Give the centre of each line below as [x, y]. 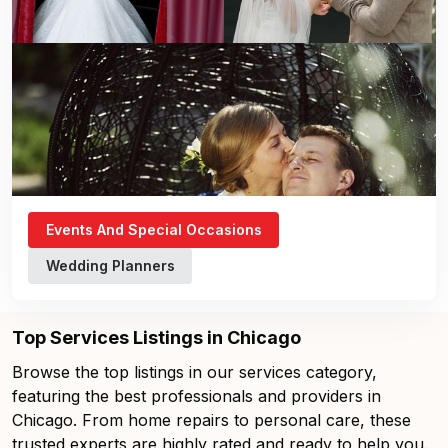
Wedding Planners [110, 265]
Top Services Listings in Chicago [156, 337]
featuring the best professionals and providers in [196, 396]
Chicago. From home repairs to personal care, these [211, 420]
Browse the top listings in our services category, [194, 372]
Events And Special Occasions [153, 229]
